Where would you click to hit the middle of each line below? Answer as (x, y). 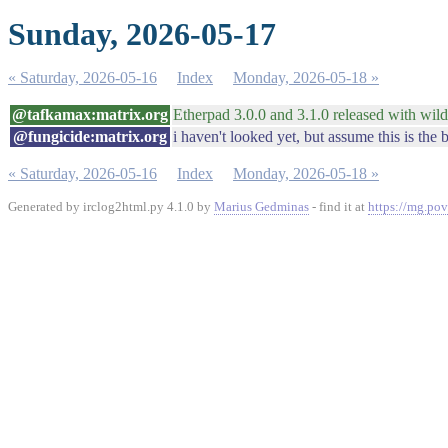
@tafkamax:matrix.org (90, 114)
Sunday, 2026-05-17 (142, 34)
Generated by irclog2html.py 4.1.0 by (111, 206)
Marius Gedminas (261, 206)
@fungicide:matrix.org (90, 136)
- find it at (338, 206)
